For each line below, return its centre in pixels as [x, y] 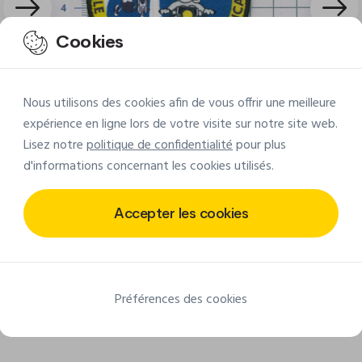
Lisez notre [55, 145]
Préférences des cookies [181, 300]
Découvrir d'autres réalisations [171, 271]
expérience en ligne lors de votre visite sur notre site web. [181, 124]
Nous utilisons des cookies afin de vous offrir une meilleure [180, 103]
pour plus [259, 145]
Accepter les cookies [181, 213]
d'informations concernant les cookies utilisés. [149, 166]
